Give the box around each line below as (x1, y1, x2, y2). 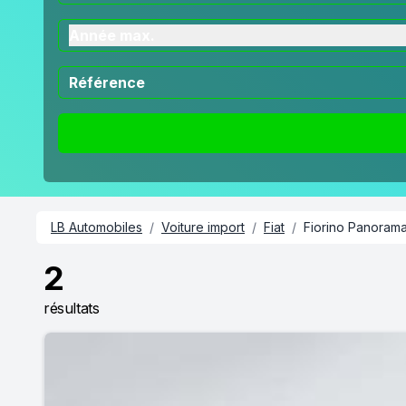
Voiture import (161, 219, 245, 235)
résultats (43, 299, 100, 317)
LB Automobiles (51, 219, 142, 235)
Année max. (69, 26, 155, 44)
